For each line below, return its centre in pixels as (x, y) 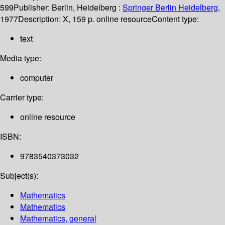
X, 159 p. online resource (107, 19)
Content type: (175, 19)
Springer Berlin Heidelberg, (171, 8)
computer (37, 78)
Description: (40, 19)
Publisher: (33, 8)
